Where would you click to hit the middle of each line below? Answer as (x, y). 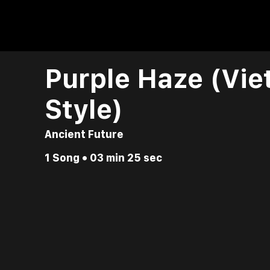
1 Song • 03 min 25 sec (103, 158)
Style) (84, 109)
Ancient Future (84, 134)
